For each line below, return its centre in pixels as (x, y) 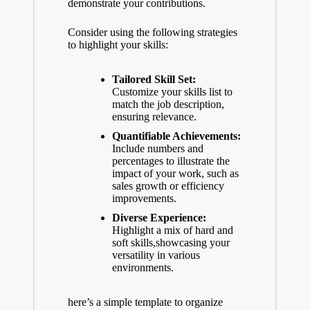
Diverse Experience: (159, 218)
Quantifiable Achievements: (176, 136)
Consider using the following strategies (152, 32)
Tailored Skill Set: (154, 79)
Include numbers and (157, 148)
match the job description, (168, 104)
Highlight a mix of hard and (172, 230)
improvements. (144, 198)
